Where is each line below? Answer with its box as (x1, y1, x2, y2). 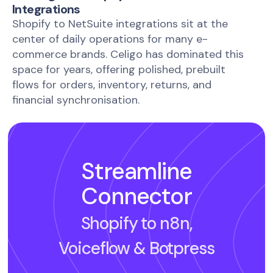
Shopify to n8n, (80, 212, 193, 235)
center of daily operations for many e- (12, 32, 208, 47)
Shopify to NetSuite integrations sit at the (12, 16, 228, 32)
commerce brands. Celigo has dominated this (12, 47, 244, 62)
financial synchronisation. (12, 93, 140, 108)
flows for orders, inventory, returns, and (12, 77, 211, 93)
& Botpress (130, 237, 214, 260)
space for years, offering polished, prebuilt (12, 62, 225, 77)
